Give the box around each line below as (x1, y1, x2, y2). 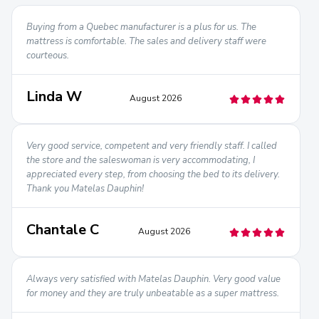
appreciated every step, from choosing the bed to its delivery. (26, 167, 280, 181)
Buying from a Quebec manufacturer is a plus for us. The (26, 20, 256, 33)
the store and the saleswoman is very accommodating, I (26, 153, 255, 167)
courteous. (26, 48, 69, 62)
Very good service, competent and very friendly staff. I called (26, 139, 277, 152)
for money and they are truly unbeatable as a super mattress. (26, 286, 279, 300)
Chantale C (26, 219, 99, 239)
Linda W (26, 86, 82, 106)
